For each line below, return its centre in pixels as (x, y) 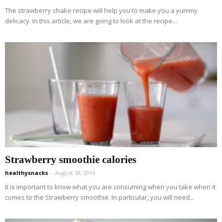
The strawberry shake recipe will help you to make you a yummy (101, 11)
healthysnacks (27, 172)
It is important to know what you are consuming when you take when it (110, 187)
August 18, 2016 (75, 172)
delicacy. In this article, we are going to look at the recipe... (91, 21)
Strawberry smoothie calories (71, 159)
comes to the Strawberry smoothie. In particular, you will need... (100, 197)
